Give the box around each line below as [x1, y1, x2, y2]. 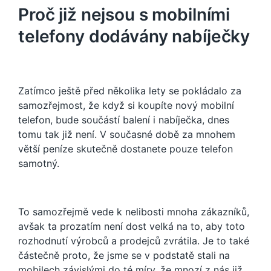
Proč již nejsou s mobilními [18, 4, 230, 25]
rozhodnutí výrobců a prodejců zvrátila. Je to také [18, 235, 249, 247]
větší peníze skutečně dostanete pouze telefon [18, 143, 233, 155]
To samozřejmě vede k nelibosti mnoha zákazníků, [18, 206, 249, 218]
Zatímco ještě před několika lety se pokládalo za [18, 85, 241, 97]
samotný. [18, 157, 59, 170]
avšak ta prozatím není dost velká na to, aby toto [18, 220, 245, 233]
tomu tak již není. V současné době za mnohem [18, 128, 235, 141]
